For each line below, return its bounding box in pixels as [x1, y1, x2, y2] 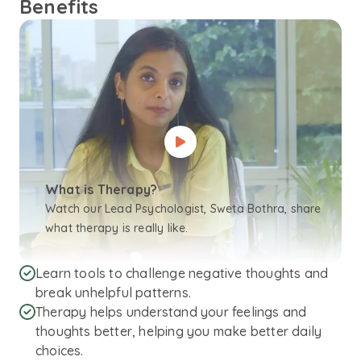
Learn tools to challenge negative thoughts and [35, 265, 329, 281]
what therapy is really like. [45, 221, 189, 235]
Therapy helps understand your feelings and [35, 304, 307, 320]
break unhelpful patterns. [35, 284, 191, 301]
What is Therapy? [45, 181, 158, 197]
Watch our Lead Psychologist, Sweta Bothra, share [45, 201, 322, 216]
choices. [35, 342, 84, 359]
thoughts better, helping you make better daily [35, 323, 322, 339]
